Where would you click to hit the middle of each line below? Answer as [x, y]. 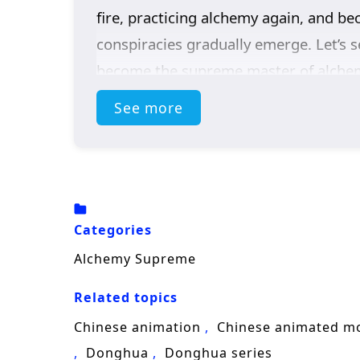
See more [148, 108]
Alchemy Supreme [135, 259]
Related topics [126, 298]
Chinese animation [137, 327]
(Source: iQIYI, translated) [184, 112]
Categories [113, 229]
